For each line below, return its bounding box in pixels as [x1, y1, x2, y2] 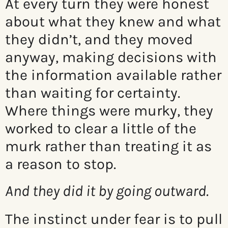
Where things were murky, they [5, 102, 213, 120]
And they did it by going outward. [5, 182, 209, 201]
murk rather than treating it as [5, 137, 212, 155]
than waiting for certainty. [5, 84, 180, 102]
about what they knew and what [5, 13, 221, 31]
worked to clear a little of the [5, 120, 196, 137]
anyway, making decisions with [5, 48, 217, 66]
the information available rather [5, 66, 221, 84]
